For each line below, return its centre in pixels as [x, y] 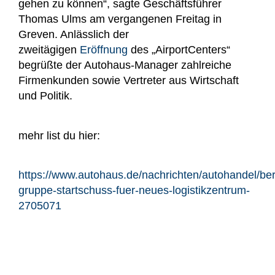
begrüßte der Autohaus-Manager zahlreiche [125, 65]
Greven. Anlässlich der [74, 35]
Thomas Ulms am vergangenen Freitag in [120, 19]
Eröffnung [104, 50]
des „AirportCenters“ [179, 50]
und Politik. [45, 96]
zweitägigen [49, 50]
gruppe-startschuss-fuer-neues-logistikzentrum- [134, 191]
